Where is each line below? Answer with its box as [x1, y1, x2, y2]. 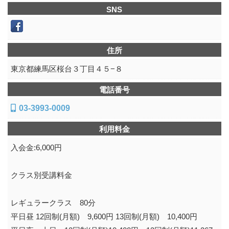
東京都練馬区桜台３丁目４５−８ [10, 64, 123, 73]
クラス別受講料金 [10, 171, 72, 179]
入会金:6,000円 [10, 143, 62, 152]
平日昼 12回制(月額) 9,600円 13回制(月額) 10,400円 [10, 212, 197, 221]
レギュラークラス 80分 [10, 198, 96, 207]
